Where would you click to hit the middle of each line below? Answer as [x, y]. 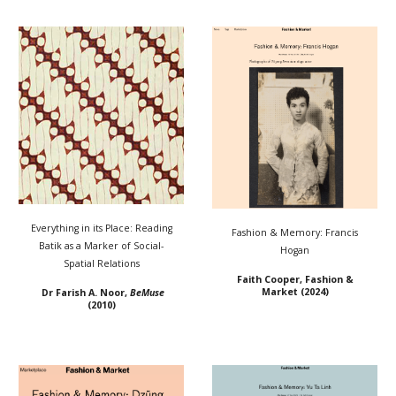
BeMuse [147, 293]
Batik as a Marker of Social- [101, 246]
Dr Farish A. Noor [81, 293]
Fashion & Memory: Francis [295, 232]
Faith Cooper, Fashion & [295, 279]
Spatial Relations [101, 264]
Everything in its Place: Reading [101, 228]
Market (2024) [295, 291]
